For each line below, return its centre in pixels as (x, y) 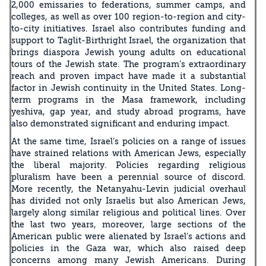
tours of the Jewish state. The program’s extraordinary (129, 64)
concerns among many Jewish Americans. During (129, 260)
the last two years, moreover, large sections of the (129, 224)
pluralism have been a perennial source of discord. (129, 177)
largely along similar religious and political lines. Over (129, 212)
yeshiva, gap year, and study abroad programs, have (129, 111)
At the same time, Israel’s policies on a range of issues (129, 141)
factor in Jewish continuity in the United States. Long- (129, 88)
